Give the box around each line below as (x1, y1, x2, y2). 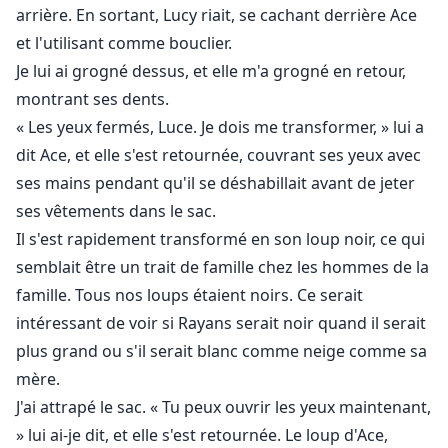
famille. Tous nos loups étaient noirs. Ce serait (16, 284, 363, 307)
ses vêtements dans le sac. (16, 200, 216, 223)
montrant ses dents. (16, 88, 169, 111)
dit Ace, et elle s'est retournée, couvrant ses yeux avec (16, 144, 421, 167)
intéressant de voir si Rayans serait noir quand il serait (16, 312, 426, 335)
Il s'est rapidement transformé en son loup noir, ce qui (16, 228, 425, 251)
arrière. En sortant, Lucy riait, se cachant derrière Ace (16, 4, 417, 27)
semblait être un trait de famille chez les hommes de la (16, 256, 429, 279)
